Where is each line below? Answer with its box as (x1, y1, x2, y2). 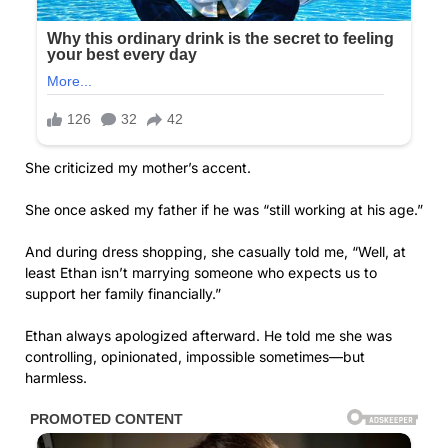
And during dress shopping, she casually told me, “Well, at (25, 242, 406, 260)
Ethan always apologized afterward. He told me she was (25, 326, 392, 344)
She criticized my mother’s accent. (25, 158, 251, 176)
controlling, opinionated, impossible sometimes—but (25, 347, 365, 365)
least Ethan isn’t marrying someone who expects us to (25, 263, 377, 281)
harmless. (25, 368, 87, 386)
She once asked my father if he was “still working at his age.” (25, 200, 423, 218)
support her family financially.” (25, 284, 221, 302)
